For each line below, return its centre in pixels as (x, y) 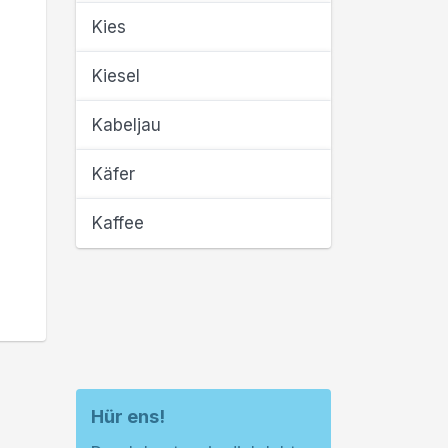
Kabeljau (126, 125)
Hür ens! (128, 416)
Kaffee (118, 223)
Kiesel (116, 76)
